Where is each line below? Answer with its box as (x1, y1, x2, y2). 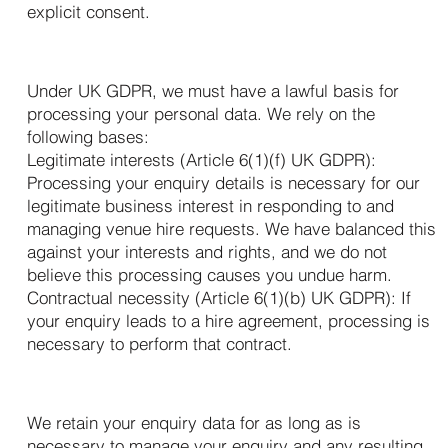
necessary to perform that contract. (27, 332, 293, 354)
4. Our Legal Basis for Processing (27, 42, 413, 81)
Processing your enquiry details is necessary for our (27, 171, 421, 193)
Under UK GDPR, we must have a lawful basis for (27, 79, 400, 101)
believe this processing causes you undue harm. (27, 263, 393, 285)
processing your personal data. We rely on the (27, 102, 376, 124)
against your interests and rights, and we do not (27, 240, 388, 262)
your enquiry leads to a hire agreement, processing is (27, 309, 431, 331)
